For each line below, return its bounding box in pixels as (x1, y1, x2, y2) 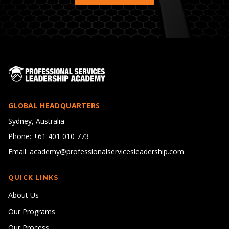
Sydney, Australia (8, 116, 64, 126)
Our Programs (8, 207, 55, 217)
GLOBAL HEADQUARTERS (8, 101, 100, 111)
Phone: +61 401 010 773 (8, 131, 89, 142)
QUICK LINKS (8, 174, 59, 182)
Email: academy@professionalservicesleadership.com (8, 147, 184, 157)
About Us (8, 190, 39, 200)
